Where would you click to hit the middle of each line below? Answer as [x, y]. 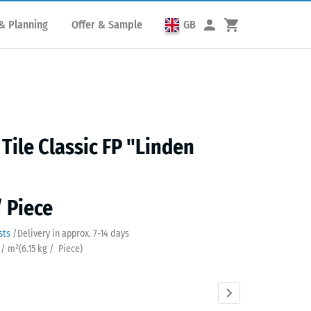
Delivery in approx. [54, 234]
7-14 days [110, 234]
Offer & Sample [107, 24]
